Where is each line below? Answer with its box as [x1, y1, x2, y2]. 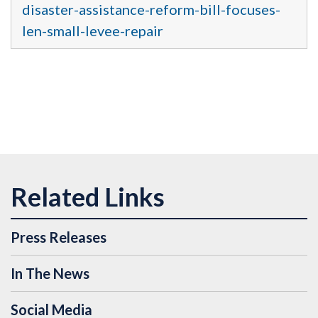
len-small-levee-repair [22, 22, 163, 40]
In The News [11, 265, 89, 283]
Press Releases [11, 229, 106, 246]
